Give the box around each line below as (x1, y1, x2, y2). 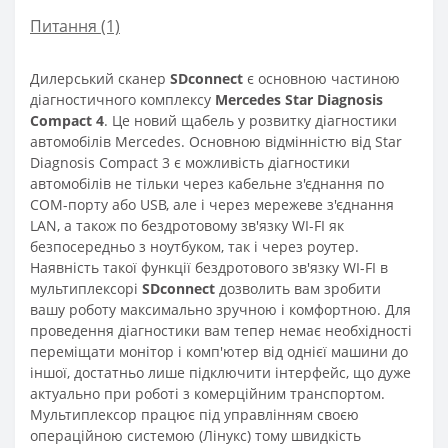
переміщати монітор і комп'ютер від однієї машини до (30, 341, 408, 361)
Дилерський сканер (30, 68, 166, 88)
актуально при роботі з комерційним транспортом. (30, 383, 385, 403)
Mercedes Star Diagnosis (215, 89, 383, 109)
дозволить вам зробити (219, 278, 381, 298)
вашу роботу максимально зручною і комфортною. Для (30, 299, 411, 319)
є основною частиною (247, 68, 400, 88)
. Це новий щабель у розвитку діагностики (104, 110, 397, 130)
